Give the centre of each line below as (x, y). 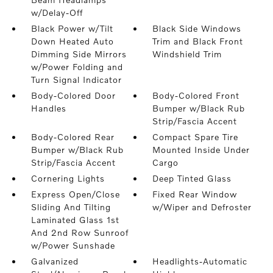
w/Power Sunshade (73, 245)
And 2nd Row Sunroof (80, 232)
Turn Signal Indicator (76, 80)
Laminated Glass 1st (75, 220)
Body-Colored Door (73, 95)
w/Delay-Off (57, 12)
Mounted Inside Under (201, 150)
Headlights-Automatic (200, 261)
